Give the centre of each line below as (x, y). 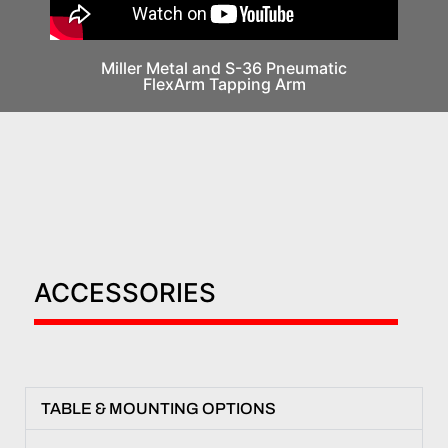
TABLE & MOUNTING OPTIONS (158, 408)
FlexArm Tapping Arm (224, 83)
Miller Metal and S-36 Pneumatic (224, 67)
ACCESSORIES (125, 292)
